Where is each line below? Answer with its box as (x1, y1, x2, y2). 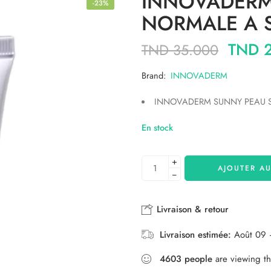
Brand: (142, 68, 171, 82)
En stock (142, 120, 173, 134)
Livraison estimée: (160, 227, 231, 241)
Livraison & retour (154, 202, 229, 216)
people (184, 252, 212, 266)
